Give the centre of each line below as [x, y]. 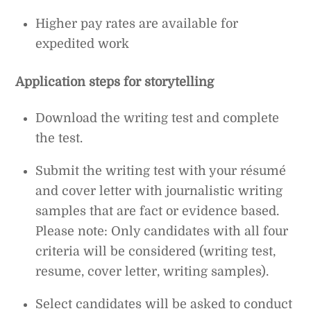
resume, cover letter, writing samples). [152, 271]
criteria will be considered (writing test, [156, 251]
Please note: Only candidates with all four [162, 231]
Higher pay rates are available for [137, 24]
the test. [59, 138]
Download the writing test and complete [158, 118]
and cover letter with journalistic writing [159, 191]
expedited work [83, 44]
